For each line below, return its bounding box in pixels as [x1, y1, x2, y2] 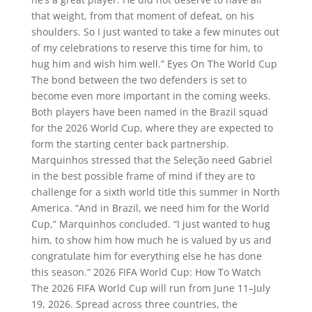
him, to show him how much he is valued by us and [31, 233, 272, 247]
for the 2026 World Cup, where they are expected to [31, 120, 273, 134]
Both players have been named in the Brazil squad [31, 104, 268, 118]
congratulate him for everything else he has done [31, 249, 262, 263]
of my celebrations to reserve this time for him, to [31, 40, 263, 54]
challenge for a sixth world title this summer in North [31, 185, 280, 198]
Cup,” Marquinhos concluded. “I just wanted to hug [31, 217, 270, 231]
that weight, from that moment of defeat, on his [31, 8, 254, 22]
